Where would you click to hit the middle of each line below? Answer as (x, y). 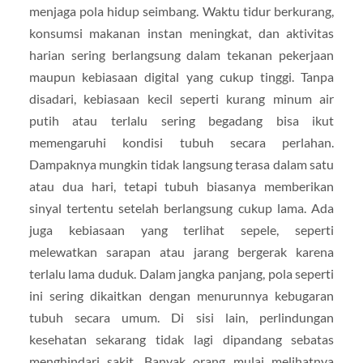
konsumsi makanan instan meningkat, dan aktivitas (181, 33)
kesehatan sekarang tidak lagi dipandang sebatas (181, 340)
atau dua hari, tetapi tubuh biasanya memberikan (181, 186)
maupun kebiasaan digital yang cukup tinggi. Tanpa (181, 77)
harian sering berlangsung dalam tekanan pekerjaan (181, 55)
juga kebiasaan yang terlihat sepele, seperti (181, 230)
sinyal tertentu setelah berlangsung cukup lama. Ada (181, 208)
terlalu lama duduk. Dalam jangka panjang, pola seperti (181, 274)
